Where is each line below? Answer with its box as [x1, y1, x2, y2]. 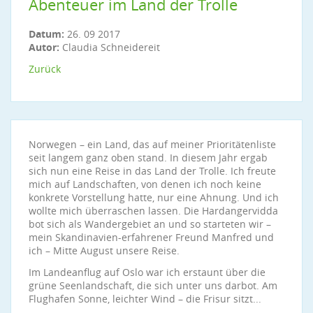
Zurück [29, 62, 61, 75]
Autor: [29, 41, 59, 54]
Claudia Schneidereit [59, 41, 160, 54]
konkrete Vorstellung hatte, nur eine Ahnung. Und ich [29, 191, 279, 204]
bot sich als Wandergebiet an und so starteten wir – [29, 217, 271, 231]
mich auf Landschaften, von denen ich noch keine [29, 177, 261, 191]
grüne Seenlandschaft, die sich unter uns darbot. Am [29, 279, 277, 292]
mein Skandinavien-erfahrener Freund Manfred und [29, 231, 274, 244]
